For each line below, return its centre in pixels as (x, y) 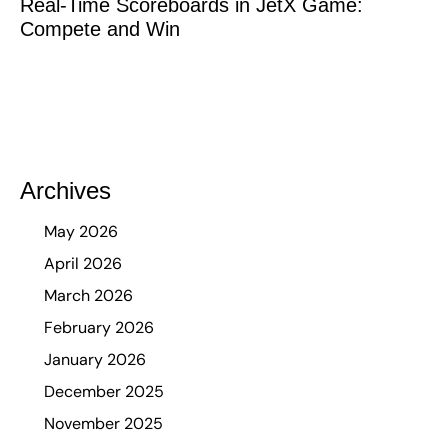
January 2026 (95, 359)
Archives (65, 190)
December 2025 (104, 391)
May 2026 (81, 231)
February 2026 (99, 327)
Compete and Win (100, 28)
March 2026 (88, 295)
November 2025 (103, 423)
